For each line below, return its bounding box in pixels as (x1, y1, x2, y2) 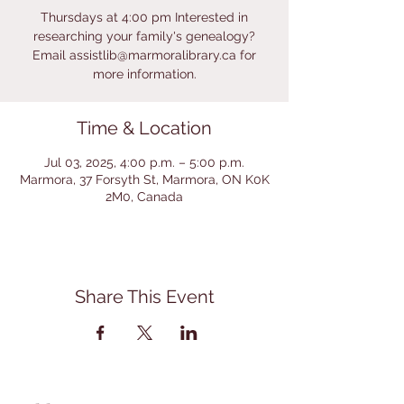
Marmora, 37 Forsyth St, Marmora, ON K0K (19, 172, 270, 187)
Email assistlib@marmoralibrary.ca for (32, 48, 256, 62)
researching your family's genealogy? (33, 29, 255, 43)
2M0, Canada (106, 189, 183, 204)
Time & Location (77, 117, 212, 139)
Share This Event (74, 286, 215, 308)
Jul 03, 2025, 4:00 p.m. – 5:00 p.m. (44, 155, 244, 170)
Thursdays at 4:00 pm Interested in (41, 10, 248, 24)
